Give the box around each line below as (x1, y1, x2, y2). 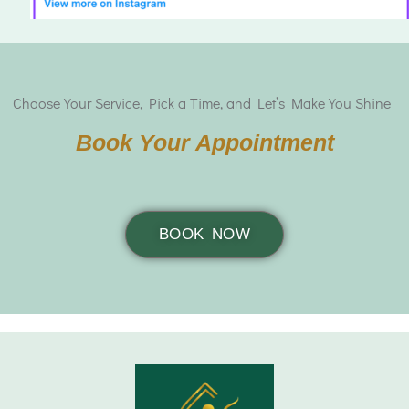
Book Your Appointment (75, 130, 334, 156)
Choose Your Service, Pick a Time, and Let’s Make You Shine (13, 93, 391, 113)
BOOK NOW (158, 225, 251, 244)
